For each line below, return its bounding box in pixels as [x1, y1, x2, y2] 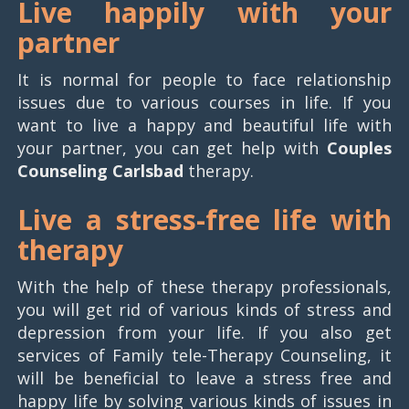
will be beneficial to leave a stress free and [17, 367, 392, 390]
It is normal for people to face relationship [17, 68, 392, 91]
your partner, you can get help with [17, 137, 327, 160]
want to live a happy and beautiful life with [17, 114, 392, 137]
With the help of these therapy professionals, [17, 276, 392, 299]
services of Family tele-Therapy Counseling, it [17, 344, 392, 367]
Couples [326, 137, 392, 160]
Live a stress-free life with [17, 201, 392, 239]
